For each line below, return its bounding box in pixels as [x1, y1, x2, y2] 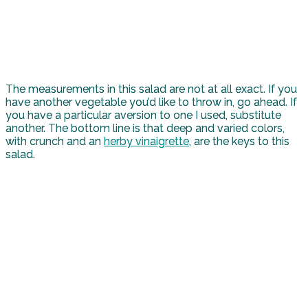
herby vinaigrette [104, 134, 189, 148]
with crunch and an [5, 134, 104, 148]
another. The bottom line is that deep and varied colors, [5, 121, 285, 135]
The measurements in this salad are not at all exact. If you [5, 82, 297, 96]
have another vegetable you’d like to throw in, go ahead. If [5, 95, 297, 109]
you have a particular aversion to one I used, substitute [5, 108, 281, 122]
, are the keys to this [189, 134, 289, 148]
